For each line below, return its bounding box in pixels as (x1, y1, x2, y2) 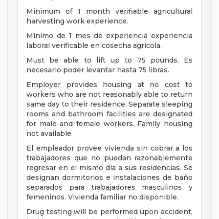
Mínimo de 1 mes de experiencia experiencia (26, 31, 193, 41)
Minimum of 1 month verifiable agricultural (26, 7, 193, 16)
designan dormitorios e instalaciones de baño (26, 173, 193, 182)
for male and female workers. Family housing (26, 119, 193, 129)
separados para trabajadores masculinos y (26, 183, 193, 192)
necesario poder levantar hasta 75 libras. (26, 66, 169, 75)
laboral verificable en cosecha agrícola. (26, 41, 162, 50)
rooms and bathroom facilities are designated (26, 109, 193, 119)
